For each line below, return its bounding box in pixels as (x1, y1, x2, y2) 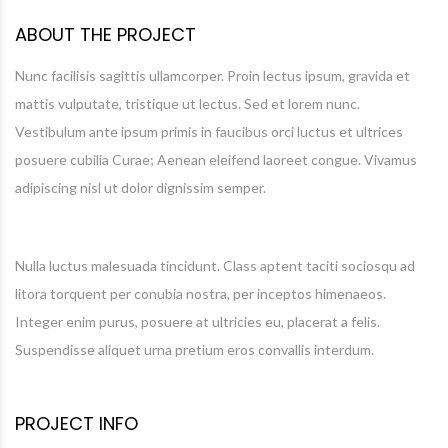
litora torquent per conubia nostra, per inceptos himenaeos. (15, 285, 386, 302)
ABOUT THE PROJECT (15, 22, 196, 47)
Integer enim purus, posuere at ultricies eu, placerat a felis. (15, 313, 380, 330)
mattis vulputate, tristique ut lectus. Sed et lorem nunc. (15, 95, 360, 112)
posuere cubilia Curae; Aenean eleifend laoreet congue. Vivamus (15, 151, 417, 168)
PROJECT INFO (15, 411, 138, 436)
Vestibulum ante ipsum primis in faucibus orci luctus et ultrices (15, 123, 403, 140)
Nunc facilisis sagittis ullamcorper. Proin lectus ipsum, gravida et (15, 67, 410, 84)
